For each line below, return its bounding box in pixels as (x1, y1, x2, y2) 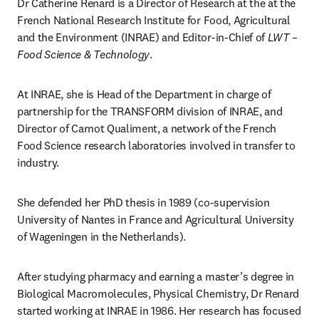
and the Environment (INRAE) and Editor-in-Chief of (17, 30, 268, 44)
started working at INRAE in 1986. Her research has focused (17, 303, 301, 318)
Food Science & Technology (17, 47, 150, 61)
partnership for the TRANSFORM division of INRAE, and (17, 104, 283, 118)
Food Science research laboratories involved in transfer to (17, 138, 296, 152)
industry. (17, 155, 60, 169)
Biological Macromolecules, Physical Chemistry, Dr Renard (17, 286, 300, 300)
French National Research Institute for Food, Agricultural (17, 13, 291, 27)
